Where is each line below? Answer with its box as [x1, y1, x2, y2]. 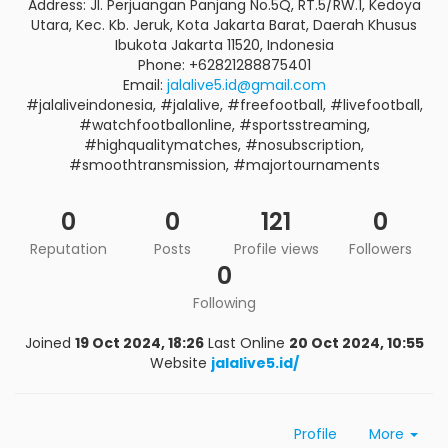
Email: [122, 75, 167, 95]
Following [192, 293, 256, 313]
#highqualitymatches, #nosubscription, [84, 135, 364, 155]
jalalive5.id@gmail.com [166, 75, 326, 95]
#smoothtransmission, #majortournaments [68, 155, 380, 175]
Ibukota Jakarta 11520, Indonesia [114, 35, 334, 55]
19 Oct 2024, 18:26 [74, 333, 204, 353]
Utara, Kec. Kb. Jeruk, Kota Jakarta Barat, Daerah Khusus [31, 15, 417, 35]
